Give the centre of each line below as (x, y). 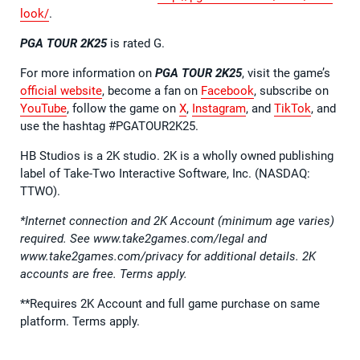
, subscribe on (291, 91)
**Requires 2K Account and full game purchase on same (170, 304)
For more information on (88, 74)
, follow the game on (123, 109)
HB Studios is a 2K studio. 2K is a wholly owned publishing (177, 156)
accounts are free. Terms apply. (104, 274)
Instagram (219, 109)
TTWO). (40, 192)
